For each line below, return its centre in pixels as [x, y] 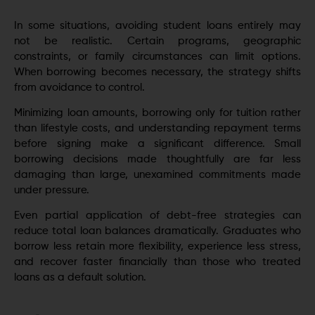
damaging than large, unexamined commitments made [157, 174]
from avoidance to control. [79, 87]
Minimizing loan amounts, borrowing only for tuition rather [157, 112]
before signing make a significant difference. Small [157, 143]
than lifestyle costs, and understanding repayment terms [157, 128]
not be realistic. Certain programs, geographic [157, 41]
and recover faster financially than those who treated [157, 262]
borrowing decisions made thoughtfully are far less [157, 159]
